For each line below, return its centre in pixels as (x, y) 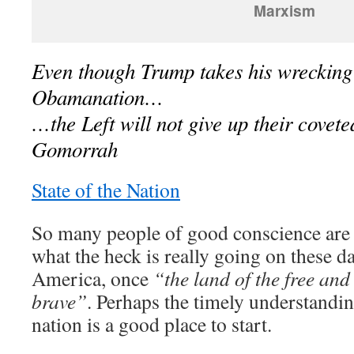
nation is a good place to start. (152, 324)
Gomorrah (75, 149)
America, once (92, 279)
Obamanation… (98, 97)
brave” (59, 301)
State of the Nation (106, 190)
